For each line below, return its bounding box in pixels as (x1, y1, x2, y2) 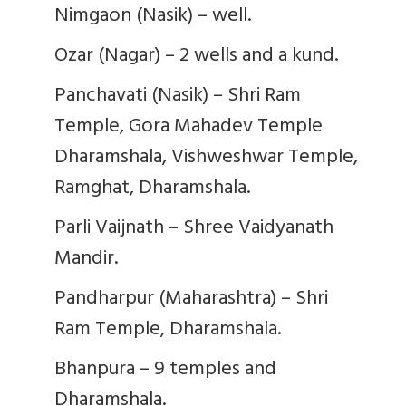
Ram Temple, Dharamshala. (54, 311, 281, 350)
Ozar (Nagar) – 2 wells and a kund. (54, 37, 338, 76)
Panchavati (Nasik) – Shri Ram (54, 77, 301, 116)
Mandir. (54, 240, 118, 279)
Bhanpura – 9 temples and (54, 351, 276, 390)
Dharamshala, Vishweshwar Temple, (54, 139, 358, 178)
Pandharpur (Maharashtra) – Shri (54, 280, 328, 319)
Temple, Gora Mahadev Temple (54, 108, 323, 147)
